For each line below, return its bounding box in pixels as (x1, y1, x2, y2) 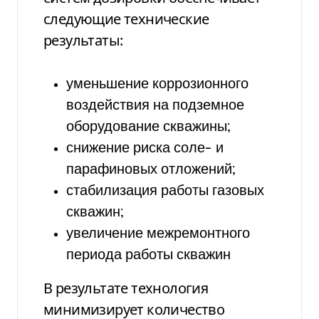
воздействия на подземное (66, 98, 244, 113)
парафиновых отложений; (66, 162, 236, 177)
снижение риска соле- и (66, 140, 224, 156)
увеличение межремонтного (66, 226, 250, 241)
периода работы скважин (66, 247, 231, 263)
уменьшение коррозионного (66, 76, 249, 92)
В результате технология (43, 278, 209, 298)
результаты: (43, 30, 123, 50)
